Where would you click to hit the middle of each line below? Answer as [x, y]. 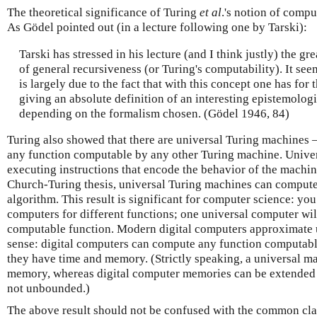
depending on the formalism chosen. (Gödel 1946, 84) [154, 113]
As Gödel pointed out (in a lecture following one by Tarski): [157, 27]
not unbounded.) [48, 288]
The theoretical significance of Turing [103, 12]
